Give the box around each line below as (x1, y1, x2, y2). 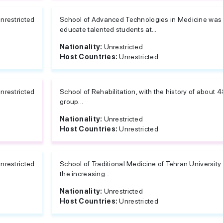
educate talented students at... (60, 25, 157, 33)
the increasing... (60, 170, 110, 178)
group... (60, 98, 84, 106)
